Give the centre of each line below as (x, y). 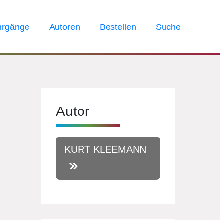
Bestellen (118, 27)
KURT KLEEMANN (105, 149)
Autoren (65, 27)
